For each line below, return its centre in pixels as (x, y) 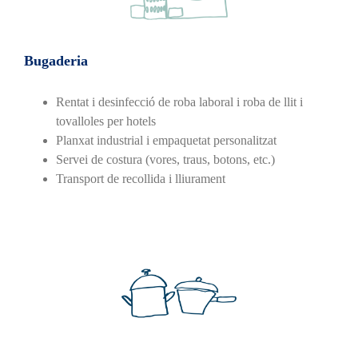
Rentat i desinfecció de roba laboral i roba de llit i (179, 101)
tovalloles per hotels (105, 121)
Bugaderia (56, 60)
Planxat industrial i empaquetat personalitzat (166, 140)
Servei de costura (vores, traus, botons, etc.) (165, 159)
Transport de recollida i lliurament (140, 178)
